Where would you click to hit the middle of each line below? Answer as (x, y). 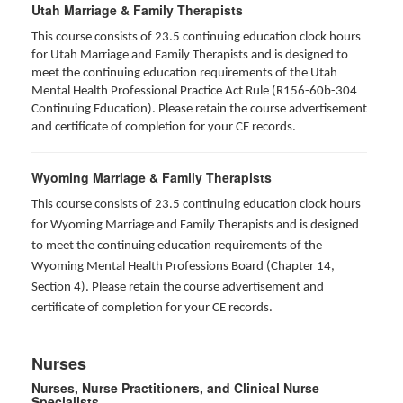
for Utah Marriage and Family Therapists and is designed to (190, 55)
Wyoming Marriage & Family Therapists (152, 177)
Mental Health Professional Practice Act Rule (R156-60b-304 (194, 91)
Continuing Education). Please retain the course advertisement (199, 109)
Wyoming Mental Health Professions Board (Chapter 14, (183, 267)
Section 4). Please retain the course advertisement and (178, 287)
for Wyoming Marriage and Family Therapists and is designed (195, 225)
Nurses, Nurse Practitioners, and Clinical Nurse (175, 388)
